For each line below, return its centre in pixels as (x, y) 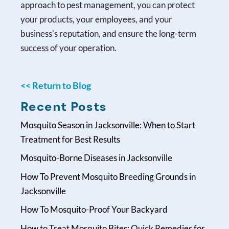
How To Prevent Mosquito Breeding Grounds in (108, 176)
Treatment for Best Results (71, 139)
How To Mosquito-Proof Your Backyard (94, 210)
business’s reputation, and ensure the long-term (109, 33)
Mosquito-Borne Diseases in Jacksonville (97, 158)
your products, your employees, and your (97, 19)
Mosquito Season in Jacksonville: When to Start (108, 125)
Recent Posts (64, 106)
